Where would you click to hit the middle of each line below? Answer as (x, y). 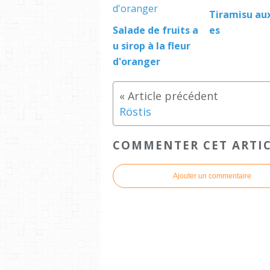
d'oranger (137, 61)
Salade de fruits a (155, 30)
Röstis (135, 111)
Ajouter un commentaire (212, 176)
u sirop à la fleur (152, 46)
